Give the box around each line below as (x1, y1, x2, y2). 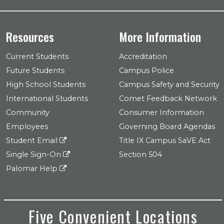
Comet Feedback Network (119, 94, 217, 103)
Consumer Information (119, 108, 204, 117)
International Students (6, 94, 88, 103)
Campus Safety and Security (119, 80, 219, 89)
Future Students (6, 66, 64, 75)
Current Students (6, 52, 68, 61)
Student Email (6, 136, 59, 145)
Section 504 (119, 150, 162, 159)
